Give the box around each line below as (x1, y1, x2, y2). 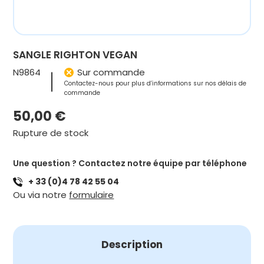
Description (101, 237, 163, 252)
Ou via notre (13, 189, 70, 201)
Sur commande (77, 66, 146, 78)
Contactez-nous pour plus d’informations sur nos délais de (64, 79, 247, 88)
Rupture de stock (13, 127, 89, 139)
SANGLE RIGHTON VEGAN (13, 48, 138, 62)
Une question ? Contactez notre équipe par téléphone (13, 157, 247, 169)
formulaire (69, 189, 114, 201)
